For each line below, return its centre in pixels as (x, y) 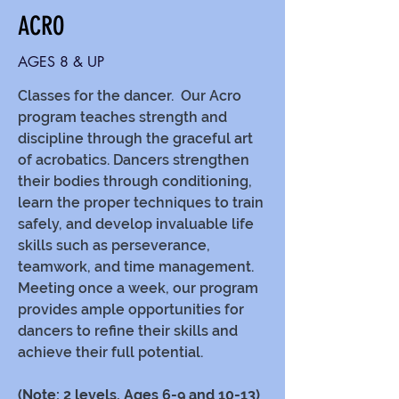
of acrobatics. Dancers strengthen (134, 160)
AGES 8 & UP (61, 62)
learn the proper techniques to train (141, 203)
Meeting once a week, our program (138, 288)
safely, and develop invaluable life (136, 224)
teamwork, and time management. (136, 267)
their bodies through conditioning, (135, 181)
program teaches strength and (122, 117)
